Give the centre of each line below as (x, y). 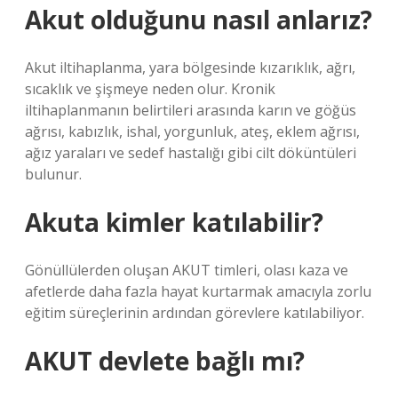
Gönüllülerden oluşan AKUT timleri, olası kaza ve (187, 270)
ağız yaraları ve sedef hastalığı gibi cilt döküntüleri (191, 153)
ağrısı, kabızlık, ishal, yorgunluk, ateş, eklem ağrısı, (192, 131)
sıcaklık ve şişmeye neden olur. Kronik (150, 89)
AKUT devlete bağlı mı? (165, 361)
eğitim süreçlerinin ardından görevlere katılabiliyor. (195, 313)
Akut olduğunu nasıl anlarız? (199, 20)
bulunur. (53, 174)
